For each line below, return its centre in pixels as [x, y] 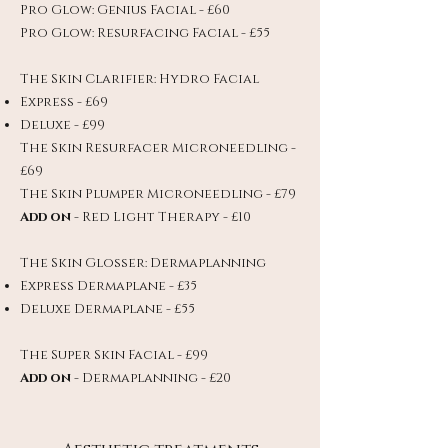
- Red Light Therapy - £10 [161, 217]
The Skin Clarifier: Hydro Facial [139, 79]
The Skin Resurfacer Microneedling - [158, 148]
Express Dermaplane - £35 [108, 286]
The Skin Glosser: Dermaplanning [143, 263]
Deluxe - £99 [62, 125]
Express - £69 [64, 102]
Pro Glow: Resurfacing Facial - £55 [145, 33]
